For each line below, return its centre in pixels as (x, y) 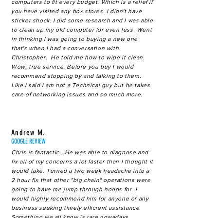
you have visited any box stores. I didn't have (77, 11)
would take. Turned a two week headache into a (81, 171)
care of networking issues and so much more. (77, 94)
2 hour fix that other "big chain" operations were (81, 180)
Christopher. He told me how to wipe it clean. (78, 57)
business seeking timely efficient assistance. (76, 208)
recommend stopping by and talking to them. (76, 76)
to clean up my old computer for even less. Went (82, 30)
